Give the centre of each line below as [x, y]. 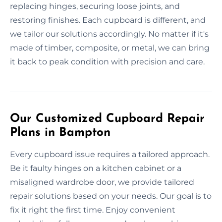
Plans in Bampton [60, 133]
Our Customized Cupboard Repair [107, 119]
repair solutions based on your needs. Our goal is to [111, 196]
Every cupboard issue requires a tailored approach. [110, 154]
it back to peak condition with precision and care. [107, 61]
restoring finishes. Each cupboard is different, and [108, 20]
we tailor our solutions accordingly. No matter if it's [109, 34]
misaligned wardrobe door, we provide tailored [102, 182]
